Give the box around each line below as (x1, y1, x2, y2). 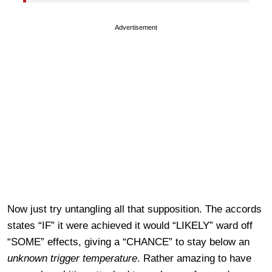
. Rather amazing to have (137, 252, 251, 264)
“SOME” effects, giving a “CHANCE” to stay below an (7, 236, 250, 248)
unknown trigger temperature (7, 252, 137, 264)
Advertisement (115, 23, 157, 31)
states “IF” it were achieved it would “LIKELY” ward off (7, 219, 253, 231)
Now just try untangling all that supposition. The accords (7, 203, 262, 215)
